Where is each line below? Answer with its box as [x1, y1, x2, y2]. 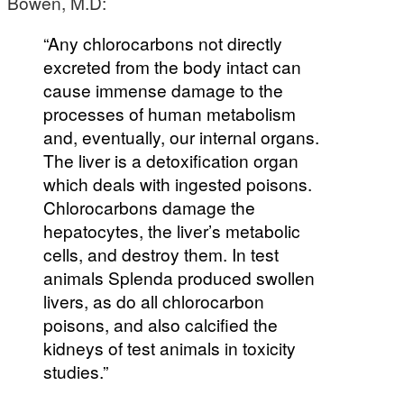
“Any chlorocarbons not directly [43, 31, 282, 56]
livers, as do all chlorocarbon [43, 289, 264, 314]
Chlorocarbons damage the [43, 195, 255, 220]
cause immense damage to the [43, 78, 283, 103]
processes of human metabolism [43, 101, 296, 126]
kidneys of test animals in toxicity [43, 335, 296, 361]
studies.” [43, 359, 108, 384]
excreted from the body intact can [43, 54, 301, 79]
